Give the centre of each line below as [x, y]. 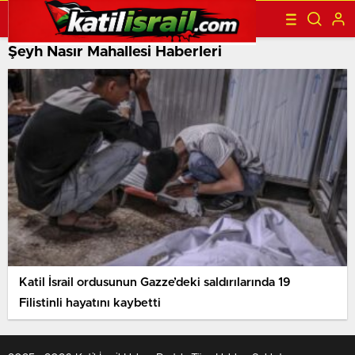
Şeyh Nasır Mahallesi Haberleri [115, 52]
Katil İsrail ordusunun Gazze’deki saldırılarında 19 [155, 282]
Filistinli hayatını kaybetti [90, 303]
